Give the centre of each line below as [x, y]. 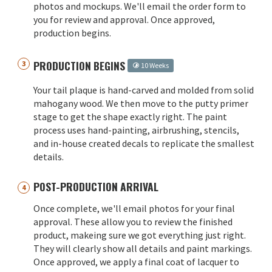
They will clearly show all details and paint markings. [143, 249]
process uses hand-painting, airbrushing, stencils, [136, 130]
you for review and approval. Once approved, [124, 20]
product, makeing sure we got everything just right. [140, 235]
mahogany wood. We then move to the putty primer [141, 104]
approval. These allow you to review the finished [133, 222]
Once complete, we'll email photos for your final [134, 209]
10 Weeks [154, 66]
